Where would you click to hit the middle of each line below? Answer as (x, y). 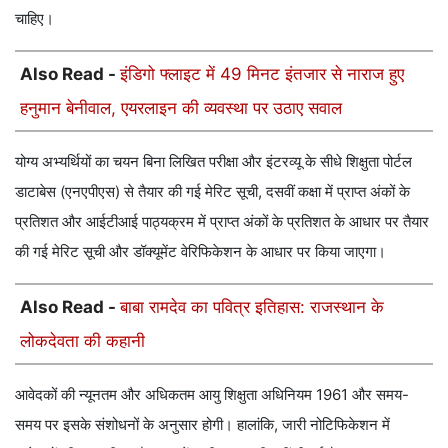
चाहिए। (34, 18)
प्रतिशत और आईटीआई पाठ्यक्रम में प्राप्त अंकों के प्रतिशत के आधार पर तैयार (222, 221)
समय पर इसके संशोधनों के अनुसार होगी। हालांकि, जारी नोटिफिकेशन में (202, 424)
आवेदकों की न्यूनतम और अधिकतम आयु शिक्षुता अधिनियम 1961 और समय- (212, 394)
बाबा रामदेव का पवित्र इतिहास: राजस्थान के (252, 306)
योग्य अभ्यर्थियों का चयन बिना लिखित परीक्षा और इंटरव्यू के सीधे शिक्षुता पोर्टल (213, 161)
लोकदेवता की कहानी (82, 340)
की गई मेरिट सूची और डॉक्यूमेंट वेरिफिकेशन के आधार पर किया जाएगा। (200, 251)
